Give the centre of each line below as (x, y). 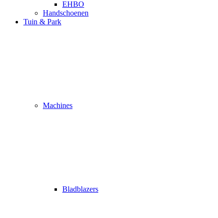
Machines (58, 105)
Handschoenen (66, 13)
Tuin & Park (42, 22)
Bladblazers (80, 189)
